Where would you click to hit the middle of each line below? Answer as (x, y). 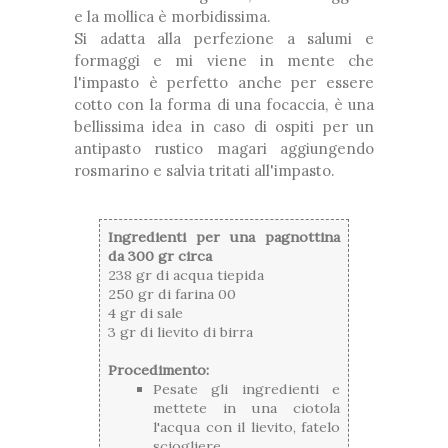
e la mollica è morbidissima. (172, 17)
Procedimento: (158, 370)
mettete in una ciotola (246, 408)
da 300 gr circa (160, 256)
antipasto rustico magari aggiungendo (224, 149)
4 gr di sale (145, 313)
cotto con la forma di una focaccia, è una (224, 105)
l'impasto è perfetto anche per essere (224, 83)
